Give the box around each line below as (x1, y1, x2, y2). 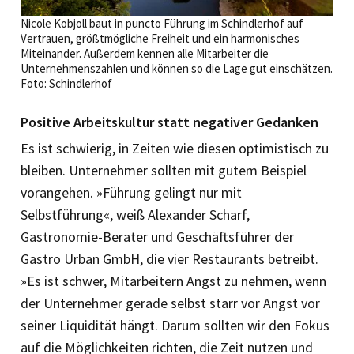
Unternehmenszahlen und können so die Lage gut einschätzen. (21, 60, 333, 76)
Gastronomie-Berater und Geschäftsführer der (21, 227, 294, 246)
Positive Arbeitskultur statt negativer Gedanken (21, 112, 318, 131)
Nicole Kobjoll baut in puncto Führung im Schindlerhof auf (21, 15, 303, 31)
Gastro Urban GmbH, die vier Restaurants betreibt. (21, 249, 318, 268)
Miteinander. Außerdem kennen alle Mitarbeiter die (21, 45, 269, 61)
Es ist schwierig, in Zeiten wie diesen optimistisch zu (21, 138, 329, 157)
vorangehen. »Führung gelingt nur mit (21, 183, 242, 201)
